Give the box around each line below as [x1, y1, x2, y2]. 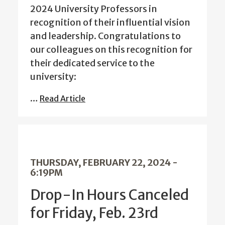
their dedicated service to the [30, 57, 155, 69]
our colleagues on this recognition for [30, 43, 192, 55]
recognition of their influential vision [30, 16, 190, 28]
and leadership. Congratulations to [30, 30, 181, 42]
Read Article [40, 93, 85, 103]
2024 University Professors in [30, 3, 157, 15]
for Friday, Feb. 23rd [30, 203, 158, 222]
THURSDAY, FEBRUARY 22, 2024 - [30, 156, 178, 168]
